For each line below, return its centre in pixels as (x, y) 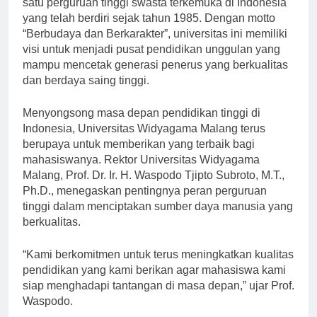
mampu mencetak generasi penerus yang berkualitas (155, 77)
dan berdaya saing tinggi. (86, 93)
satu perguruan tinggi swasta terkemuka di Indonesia (155, 15)
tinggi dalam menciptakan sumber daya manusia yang (158, 219)
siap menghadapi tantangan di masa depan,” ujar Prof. (158, 298)
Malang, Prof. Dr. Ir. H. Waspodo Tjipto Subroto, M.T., (154, 188)
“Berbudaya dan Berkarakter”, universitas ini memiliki (155, 46)
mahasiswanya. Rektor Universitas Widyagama (141, 172)
